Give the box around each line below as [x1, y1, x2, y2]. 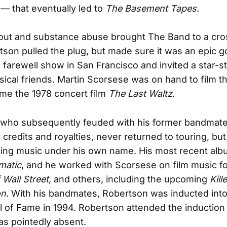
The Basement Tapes [105, 3, 197, 14]
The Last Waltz [108, 88, 172, 99]
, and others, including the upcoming [49, 174, 210, 185]
